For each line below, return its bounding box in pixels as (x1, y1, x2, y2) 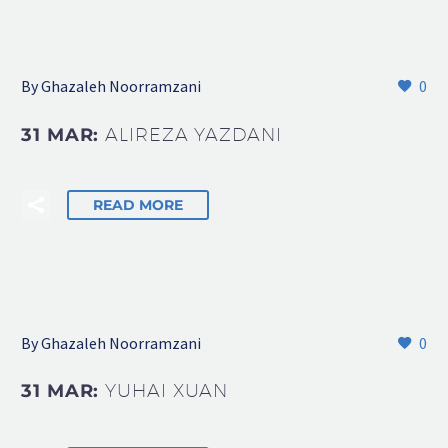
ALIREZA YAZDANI (105, 123, 282, 145)
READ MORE (93, 195, 183, 214)
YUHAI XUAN (105, 380, 229, 402)
